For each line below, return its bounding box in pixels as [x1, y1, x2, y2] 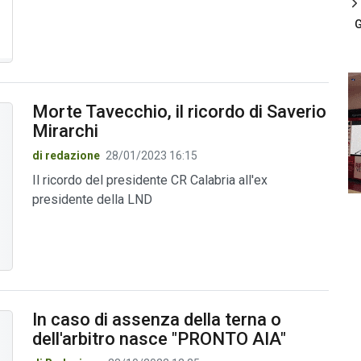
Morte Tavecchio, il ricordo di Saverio [31, 102, 326, 122]
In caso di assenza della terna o [31, 309, 281, 330]
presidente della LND [31, 192, 152, 208]
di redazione [31, 149, 100, 163]
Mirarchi [31, 121, 98, 142]
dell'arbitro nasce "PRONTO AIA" [31, 328, 286, 349]
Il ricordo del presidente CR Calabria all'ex [31, 172, 268, 189]
